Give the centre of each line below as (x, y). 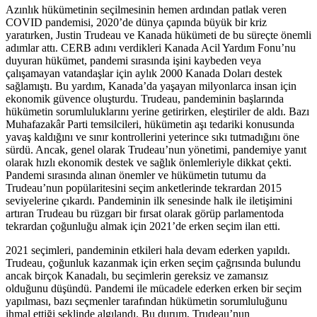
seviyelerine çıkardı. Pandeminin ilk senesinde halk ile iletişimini (149, 201)
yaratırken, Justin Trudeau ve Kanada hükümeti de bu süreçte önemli (158, 35)
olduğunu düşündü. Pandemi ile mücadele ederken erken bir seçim (154, 289)
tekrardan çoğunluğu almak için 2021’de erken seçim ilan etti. (143, 226)
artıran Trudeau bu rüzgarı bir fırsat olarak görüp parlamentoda (145, 214)
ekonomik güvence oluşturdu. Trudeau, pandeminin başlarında (145, 99)
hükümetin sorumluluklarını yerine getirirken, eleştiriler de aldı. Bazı (157, 112)
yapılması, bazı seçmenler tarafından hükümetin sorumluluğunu (146, 301)
